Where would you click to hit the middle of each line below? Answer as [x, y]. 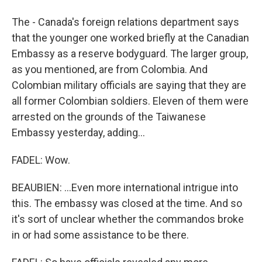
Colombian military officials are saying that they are [129, 85]
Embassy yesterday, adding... [78, 132]
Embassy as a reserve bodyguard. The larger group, [130, 54]
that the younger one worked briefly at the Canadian [130, 38]
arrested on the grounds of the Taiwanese [109, 117]
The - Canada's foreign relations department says [125, 22]
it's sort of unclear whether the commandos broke [128, 219]
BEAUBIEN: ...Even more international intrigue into [125, 187]
